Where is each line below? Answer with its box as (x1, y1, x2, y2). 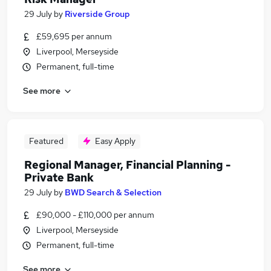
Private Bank (24, 171, 94, 184)
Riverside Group (65, 8, 130, 19)
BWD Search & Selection (65, 187, 162, 198)
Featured (28, 135, 64, 146)
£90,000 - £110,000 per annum (36, 209, 154, 220)
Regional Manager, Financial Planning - (24, 158, 230, 172)
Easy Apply (95, 135, 135, 146)
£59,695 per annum (36, 31, 112, 42)
